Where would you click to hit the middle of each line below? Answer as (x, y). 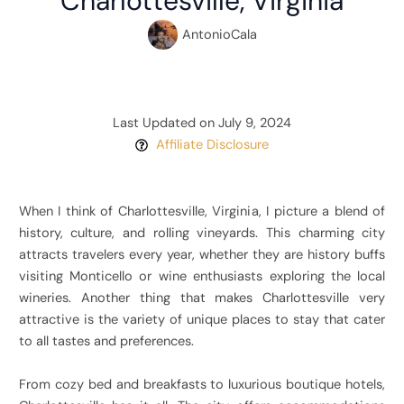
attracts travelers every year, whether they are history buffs (202, 255)
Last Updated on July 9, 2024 (202, 124)
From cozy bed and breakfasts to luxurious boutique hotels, (202, 385)
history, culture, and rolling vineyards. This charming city (202, 234)
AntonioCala (219, 34)
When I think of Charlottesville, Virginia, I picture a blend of (202, 212)
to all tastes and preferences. (106, 342)
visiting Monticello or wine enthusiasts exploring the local (202, 277)
